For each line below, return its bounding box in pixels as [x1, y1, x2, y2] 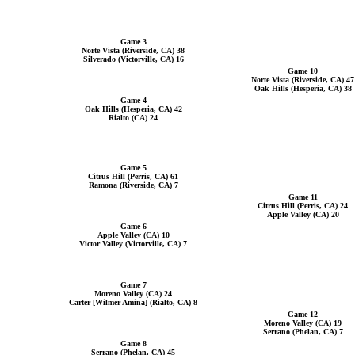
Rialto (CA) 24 [109, 113, 158, 122]
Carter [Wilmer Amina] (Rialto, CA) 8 [69, 298, 197, 307]
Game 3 [120, 37, 147, 46]
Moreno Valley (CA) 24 [94, 289, 172, 298]
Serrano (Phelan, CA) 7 [262, 327, 343, 336]
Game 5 [120, 163, 147, 172]
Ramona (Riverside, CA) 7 [88, 181, 178, 189]
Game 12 [288, 310, 318, 319]
